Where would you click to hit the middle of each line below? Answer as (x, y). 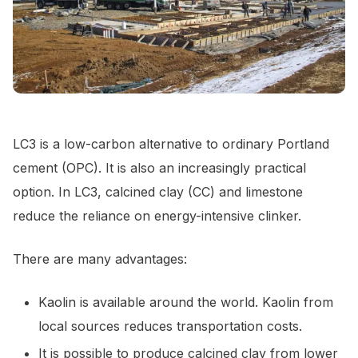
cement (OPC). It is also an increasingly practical (159, 168)
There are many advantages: (100, 259)
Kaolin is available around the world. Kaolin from (186, 302)
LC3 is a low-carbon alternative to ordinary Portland (171, 144)
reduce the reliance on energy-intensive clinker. (157, 216)
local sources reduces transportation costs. (170, 326)
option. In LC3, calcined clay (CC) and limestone (158, 192)
